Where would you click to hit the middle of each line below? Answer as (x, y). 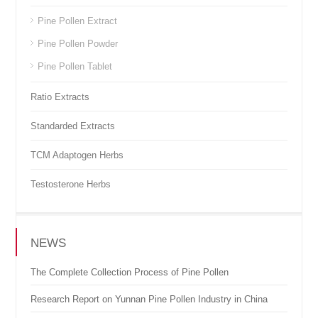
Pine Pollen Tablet (75, 67)
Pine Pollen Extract (78, 21)
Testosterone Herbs (71, 185)
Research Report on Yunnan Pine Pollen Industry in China (149, 300)
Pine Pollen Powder (78, 44)
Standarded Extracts (73, 126)
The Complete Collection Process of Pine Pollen (130, 273)
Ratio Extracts (60, 97)
